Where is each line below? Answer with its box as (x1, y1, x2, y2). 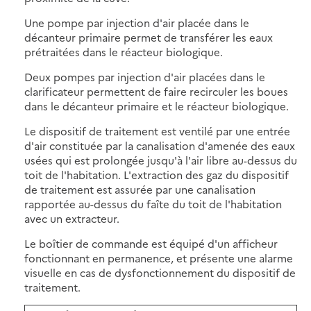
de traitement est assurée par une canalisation (24, 181, 255, 196)
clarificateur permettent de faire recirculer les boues (24, 83, 288, 99)
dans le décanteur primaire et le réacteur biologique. (24, 98, 289, 113)
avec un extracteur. (24, 210, 119, 226)
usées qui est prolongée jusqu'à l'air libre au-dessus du (24, 152, 297, 167)
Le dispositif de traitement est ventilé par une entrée (24, 123, 290, 138)
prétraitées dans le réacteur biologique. (24, 44, 223, 59)
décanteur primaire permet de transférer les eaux (24, 29, 273, 44)
